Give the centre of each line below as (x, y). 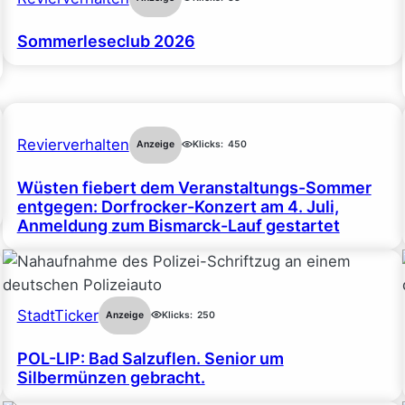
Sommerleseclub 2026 (106, 41)
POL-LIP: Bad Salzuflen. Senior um (150, 358)
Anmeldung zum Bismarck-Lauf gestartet (178, 226)
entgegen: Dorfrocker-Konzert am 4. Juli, (178, 207)
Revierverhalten (73, 145)
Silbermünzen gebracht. (111, 377)
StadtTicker (57, 316)
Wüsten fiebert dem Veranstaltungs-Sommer (194, 188)
